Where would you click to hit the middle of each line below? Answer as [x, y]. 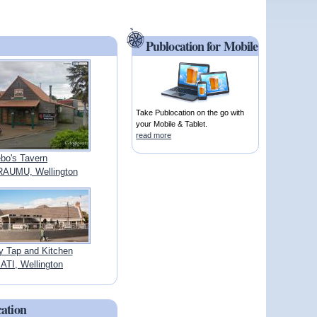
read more [154, 136]
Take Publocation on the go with [190, 113]
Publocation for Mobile [202, 46]
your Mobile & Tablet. [172, 124]
